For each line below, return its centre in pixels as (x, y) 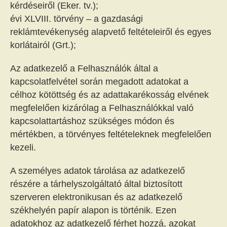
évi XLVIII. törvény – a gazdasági (77, 19)
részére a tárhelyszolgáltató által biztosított (96, 184)
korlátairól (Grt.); (43, 45)
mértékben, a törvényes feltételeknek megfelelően (111, 134)
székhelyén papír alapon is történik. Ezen (93, 210)
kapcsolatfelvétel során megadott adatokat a (99, 82)
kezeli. (23, 147)
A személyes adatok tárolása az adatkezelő (98, 171)
